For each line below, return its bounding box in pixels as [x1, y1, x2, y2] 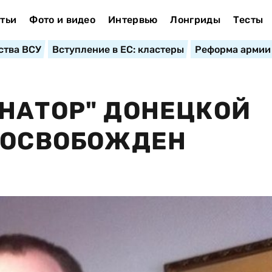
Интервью [107, 14, 158, 25]
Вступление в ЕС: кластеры [52, 44, 184, 55]
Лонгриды [170, 14, 220, 25]
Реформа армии [194, 44, 271, 55]
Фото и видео [29, 14, 96, 25]
